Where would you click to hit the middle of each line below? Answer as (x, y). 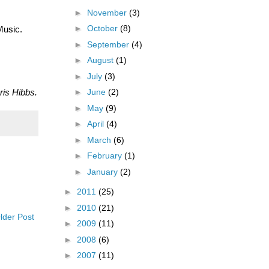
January (103, 171)
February (105, 156)
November (108, 12)
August (101, 60)
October (103, 29)
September (109, 44)
